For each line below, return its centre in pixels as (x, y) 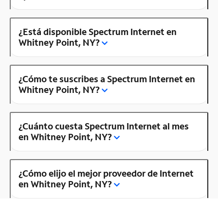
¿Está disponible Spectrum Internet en (98, 31)
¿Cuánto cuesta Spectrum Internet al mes (104, 126)
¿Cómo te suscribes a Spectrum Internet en (107, 79)
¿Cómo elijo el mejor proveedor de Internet (106, 173)
